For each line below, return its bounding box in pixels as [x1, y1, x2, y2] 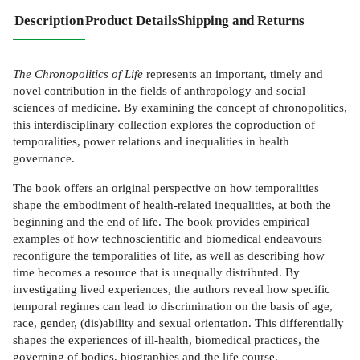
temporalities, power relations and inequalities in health [13, 134, 289, 149]
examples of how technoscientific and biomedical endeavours [13, 231, 322, 245]
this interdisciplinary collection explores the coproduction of [13, 117, 315, 132]
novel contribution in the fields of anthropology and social [13, 84, 305, 98]
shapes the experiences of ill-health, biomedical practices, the [13, 332, 320, 346]
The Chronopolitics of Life [13, 67, 143, 81]
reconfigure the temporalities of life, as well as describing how [13, 247, 325, 262]
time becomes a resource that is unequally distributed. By [13, 264, 300, 279]
